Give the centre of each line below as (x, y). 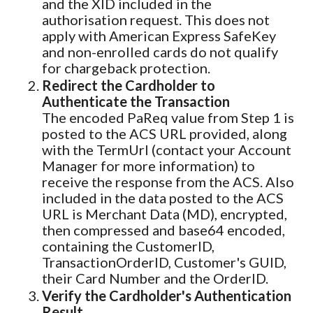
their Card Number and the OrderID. (155, 278)
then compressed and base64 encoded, (163, 230)
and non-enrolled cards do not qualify (160, 51)
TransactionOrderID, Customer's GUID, (164, 262)
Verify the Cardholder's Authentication (167, 295)
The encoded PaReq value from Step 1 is (168, 117)
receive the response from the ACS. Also (168, 181)
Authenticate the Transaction (136, 101)
